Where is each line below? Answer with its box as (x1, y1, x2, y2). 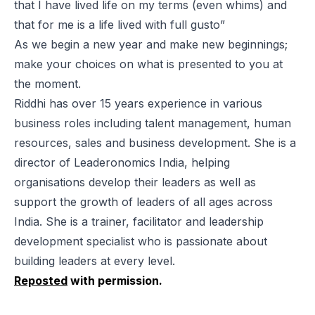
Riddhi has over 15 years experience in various (14, 96, 262, 110)
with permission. (67, 273, 162, 288)
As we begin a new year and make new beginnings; (14, 37, 288, 51)
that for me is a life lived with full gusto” (14, 17, 225, 32)
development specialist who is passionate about (14, 233, 267, 248)
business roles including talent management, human (14, 115, 291, 130)
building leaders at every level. (14, 253, 175, 268)
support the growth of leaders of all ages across (14, 194, 273, 209)
